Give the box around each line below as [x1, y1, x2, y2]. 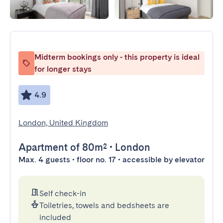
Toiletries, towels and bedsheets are [39, 201, 169, 210]
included [39, 213, 71, 222]
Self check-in [39, 189, 86, 198]
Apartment [18, 141, 68, 153]
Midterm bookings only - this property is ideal [34, 52, 200, 62]
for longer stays [34, 64, 92, 74]
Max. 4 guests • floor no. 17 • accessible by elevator [18, 155, 205, 164]
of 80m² [68, 141, 107, 153]
